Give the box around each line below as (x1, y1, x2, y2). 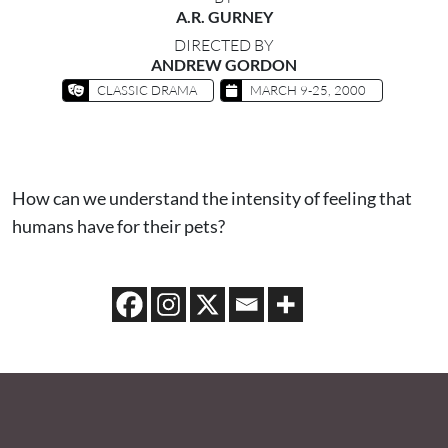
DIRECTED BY (174, 35, 274, 55)
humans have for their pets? (12, 215, 225, 238)
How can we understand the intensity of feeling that (12, 187, 412, 210)
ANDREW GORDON (151, 55, 297, 75)
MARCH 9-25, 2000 (247, 82, 366, 99)
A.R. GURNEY (175, 7, 273, 27)
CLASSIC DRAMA (94, 82, 197, 99)
